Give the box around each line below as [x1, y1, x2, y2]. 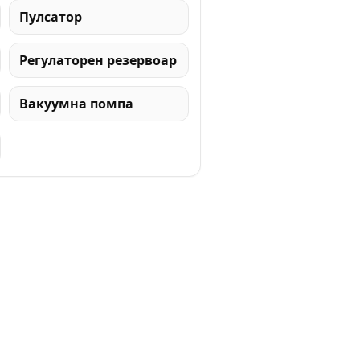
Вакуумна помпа [18, 94, 133, 112]
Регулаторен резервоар [18, 51, 177, 69]
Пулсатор [18, 7, 82, 26]
